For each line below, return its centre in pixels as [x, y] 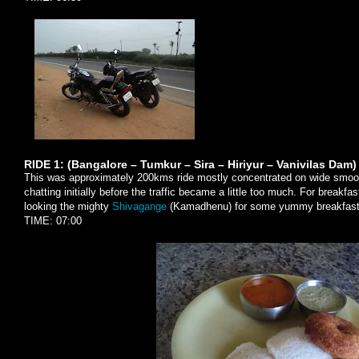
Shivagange [139, 207]
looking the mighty [68, 207]
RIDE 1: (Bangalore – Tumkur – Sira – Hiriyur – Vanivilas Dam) [190, 165]
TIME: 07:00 [53, 221]
